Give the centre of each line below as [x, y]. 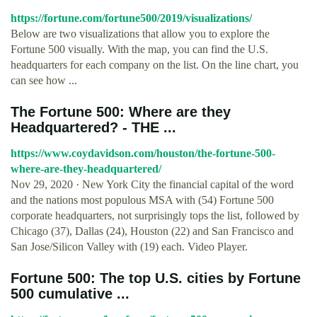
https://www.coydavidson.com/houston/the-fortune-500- [143, 153]
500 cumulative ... [70, 294]
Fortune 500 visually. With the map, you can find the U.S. [139, 49]
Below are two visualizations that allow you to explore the [140, 34]
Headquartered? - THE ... [93, 127]
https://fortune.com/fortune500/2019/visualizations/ [131, 18]
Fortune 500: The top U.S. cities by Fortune [156, 278]
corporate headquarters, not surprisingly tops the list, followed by [155, 215]
